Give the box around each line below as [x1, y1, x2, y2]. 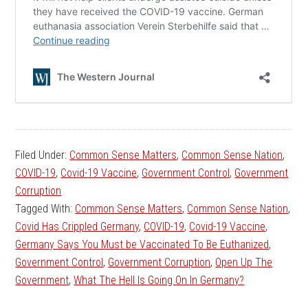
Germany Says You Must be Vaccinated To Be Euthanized [15, 238, 269, 252]
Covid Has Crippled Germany [15, 220, 140, 234]
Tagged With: [15, 202, 76, 216]
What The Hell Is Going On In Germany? [74, 274, 245, 287]
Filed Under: [15, 148, 70, 162]
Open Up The [215, 256, 273, 269]
